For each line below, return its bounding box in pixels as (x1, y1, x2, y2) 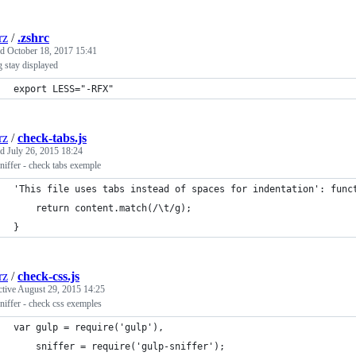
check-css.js (17, 269, 79, 283)
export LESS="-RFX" (14, 83, 114, 95)
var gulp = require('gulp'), (14, 321, 164, 333)
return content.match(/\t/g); (14, 202, 192, 214)
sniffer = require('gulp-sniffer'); (14, 340, 225, 352)
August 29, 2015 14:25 (17, 283, 105, 295)
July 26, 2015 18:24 (7, 145, 83, 157)
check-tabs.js (17, 130, 87, 145)
